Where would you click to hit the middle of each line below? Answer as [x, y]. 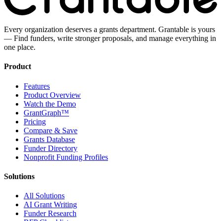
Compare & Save [51, 130]
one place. [20, 47]
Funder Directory [51, 148]
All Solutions [44, 196]
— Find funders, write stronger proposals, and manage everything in [110, 38]
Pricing [35, 121]
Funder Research [50, 214]
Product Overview [52, 95]
